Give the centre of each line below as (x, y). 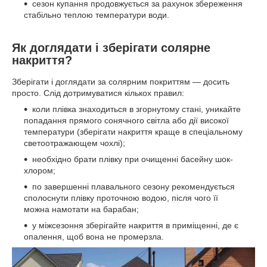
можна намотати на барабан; (81, 209)
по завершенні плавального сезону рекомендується (133, 186)
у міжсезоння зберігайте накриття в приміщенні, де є (135, 225)
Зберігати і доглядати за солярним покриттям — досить (121, 81)
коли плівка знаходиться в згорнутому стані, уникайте (136, 109)
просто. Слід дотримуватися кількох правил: (98, 93)
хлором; (40, 170)
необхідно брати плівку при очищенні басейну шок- (133, 159)
